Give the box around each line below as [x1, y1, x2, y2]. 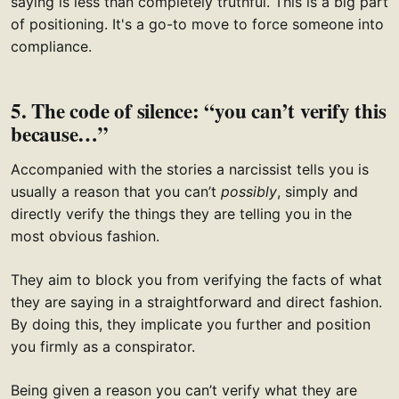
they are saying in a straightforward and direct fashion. [11, 293, 382, 312]
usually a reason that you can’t [11, 183, 221, 201]
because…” [11, 118, 109, 150]
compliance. [11, 37, 92, 56]
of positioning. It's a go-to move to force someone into [11, 15, 384, 34]
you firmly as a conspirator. [11, 338, 195, 356]
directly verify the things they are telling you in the [11, 205, 352, 224]
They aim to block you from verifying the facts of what [11, 271, 382, 289]
